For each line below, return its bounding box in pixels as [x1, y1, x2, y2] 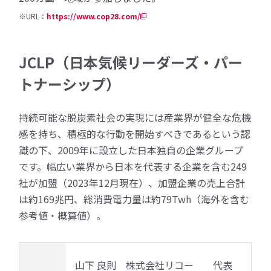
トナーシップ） [19, 73, 121, 94]
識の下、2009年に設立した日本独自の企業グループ [19, 142, 244, 157]
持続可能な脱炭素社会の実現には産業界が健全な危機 [19, 109, 252, 125]
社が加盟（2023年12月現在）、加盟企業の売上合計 [19, 175, 246, 190]
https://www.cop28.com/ [47, 10, 141, 21]
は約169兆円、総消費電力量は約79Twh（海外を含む [19, 191, 250, 206]
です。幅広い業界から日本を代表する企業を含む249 [19, 158, 247, 174]
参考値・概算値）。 [19, 207, 106, 223]
